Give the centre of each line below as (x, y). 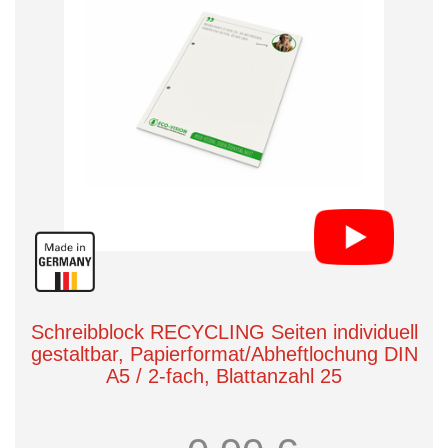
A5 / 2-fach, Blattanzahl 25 (224, 376)
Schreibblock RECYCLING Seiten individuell (224, 332)
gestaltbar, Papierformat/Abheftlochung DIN (224, 354)
